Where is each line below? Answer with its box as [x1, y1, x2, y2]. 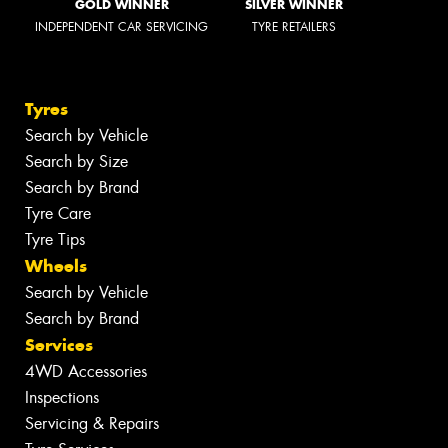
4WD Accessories [25, 361, 147, 383]
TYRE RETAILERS [252, 18, 336, 35]
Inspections [25, 387, 99, 409]
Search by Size [25, 151, 128, 173]
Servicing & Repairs [25, 413, 159, 435]
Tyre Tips [25, 229, 85, 251]
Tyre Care [25, 203, 91, 225]
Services [25, 334, 93, 357]
